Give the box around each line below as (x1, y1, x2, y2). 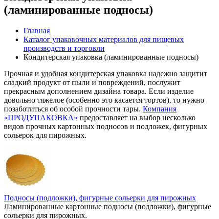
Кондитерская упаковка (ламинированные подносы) (23, 52, 198, 61)
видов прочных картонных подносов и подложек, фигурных (4, 122, 207, 131)
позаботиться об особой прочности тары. (4, 104, 143, 113)
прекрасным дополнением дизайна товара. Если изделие (4, 87, 194, 95)
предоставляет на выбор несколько (78, 113, 196, 122)
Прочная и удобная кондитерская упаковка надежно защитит (4, 69, 207, 78)
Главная (23, 26, 50, 35)
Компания (143, 104, 176, 113)
